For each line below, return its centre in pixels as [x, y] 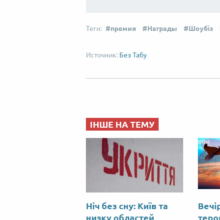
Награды [162, 29]
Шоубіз [201, 29]
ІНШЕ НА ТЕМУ [122, 124]
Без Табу [133, 55]
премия [123, 29]
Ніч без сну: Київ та [127, 206]
